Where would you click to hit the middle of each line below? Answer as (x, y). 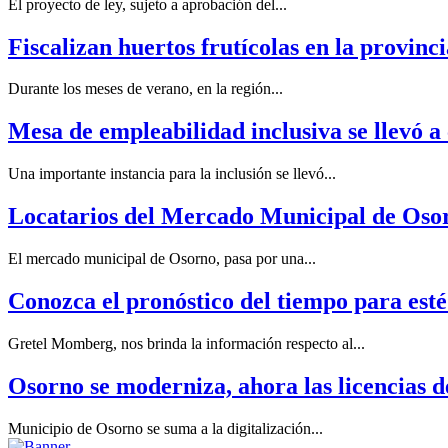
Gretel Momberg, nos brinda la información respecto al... (186, 343)
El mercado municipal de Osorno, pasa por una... (162, 259)
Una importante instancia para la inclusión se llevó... (172, 174)
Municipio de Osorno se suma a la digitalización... (165, 428)
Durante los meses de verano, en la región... (145, 89)
